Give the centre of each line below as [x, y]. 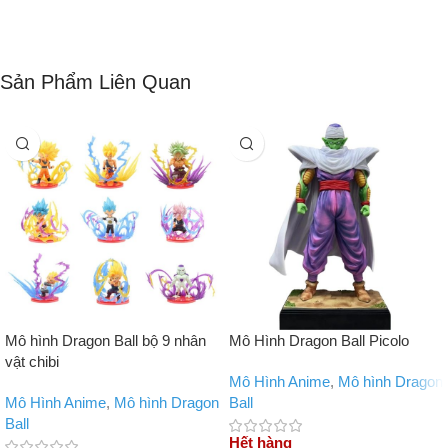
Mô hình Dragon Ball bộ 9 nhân [105, 341]
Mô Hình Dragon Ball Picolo [319, 341]
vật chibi [32, 362]
